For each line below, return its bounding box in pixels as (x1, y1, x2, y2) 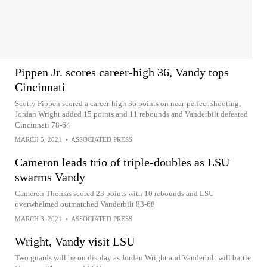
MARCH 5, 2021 (15, 136, 62, 143)
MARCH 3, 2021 (15, 215, 62, 222)
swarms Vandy (15, 170, 85, 184)
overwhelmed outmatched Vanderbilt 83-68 (15, 200, 155, 209)
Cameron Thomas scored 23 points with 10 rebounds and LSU (15, 189, 214, 198)
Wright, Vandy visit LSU (15, 235, 135, 248)
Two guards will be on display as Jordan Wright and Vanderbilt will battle (15, 253, 251, 262)
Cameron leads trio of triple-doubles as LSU (15, 156, 229, 169)
